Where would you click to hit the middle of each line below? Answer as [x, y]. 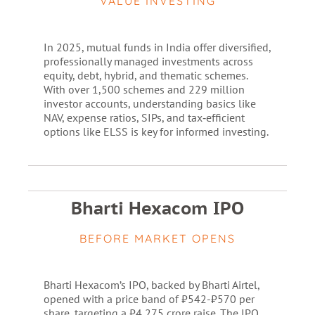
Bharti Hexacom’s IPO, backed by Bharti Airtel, [151, 285]
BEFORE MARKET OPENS [157, 238]
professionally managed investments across [148, 61]
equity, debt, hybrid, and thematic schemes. [145, 75]
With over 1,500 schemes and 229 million [144, 89]
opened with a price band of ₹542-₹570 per [149, 299]
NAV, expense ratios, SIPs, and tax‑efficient [144, 117]
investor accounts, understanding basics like [149, 103]
